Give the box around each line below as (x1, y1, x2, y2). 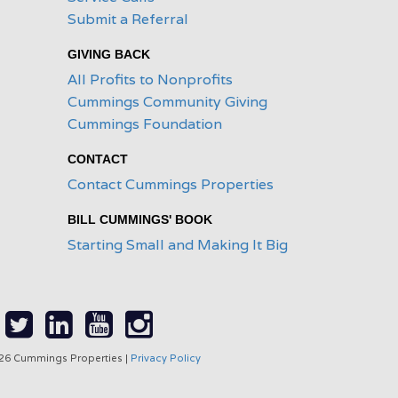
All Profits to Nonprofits (68, 70, 233, 89)
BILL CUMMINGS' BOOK (68, 212, 212, 227)
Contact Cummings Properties (68, 175, 274, 194)
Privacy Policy (130, 352, 201, 364)
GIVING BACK (68, 47, 150, 61)
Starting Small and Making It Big (68, 235, 288, 254)
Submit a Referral (68, 10, 188, 28)
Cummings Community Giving (68, 92, 267, 111)
